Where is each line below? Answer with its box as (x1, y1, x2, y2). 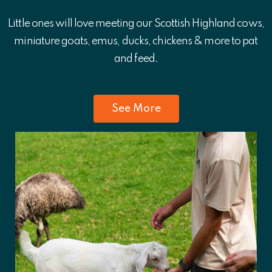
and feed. (114, 53, 158, 64)
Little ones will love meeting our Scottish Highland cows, (8, 18, 264, 29)
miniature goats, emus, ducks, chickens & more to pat (14, 35, 258, 47)
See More (111, 103, 161, 114)
